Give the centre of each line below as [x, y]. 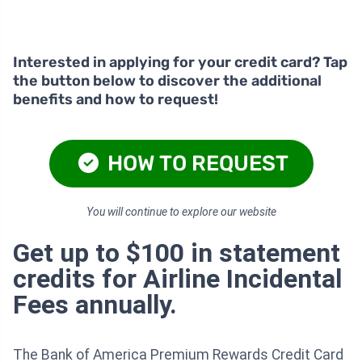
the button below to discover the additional [167, 81]
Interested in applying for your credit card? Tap [180, 63]
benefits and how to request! [116, 100]
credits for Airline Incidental [177, 279]
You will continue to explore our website [181, 212]
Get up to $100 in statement [177, 253]
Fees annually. [95, 305]
